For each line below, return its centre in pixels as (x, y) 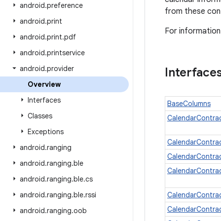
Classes (40, 116)
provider (60, 69)
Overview (44, 84)
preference (65, 5)
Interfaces (44, 100)
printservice (66, 53)
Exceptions (46, 132)
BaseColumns (189, 104)
